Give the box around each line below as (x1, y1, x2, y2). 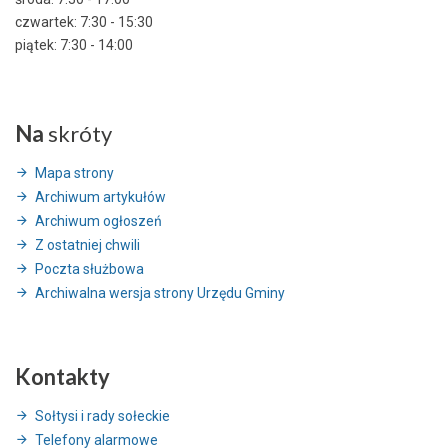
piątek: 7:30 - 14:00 (15, 36, 133, 53)
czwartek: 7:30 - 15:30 (15, 13, 153, 30)
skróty (44, 119, 112, 147)
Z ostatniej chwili (35, 236, 140, 253)
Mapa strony (35, 164, 114, 181)
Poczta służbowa (35, 260, 144, 277)
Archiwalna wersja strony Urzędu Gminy (35, 284, 285, 301)
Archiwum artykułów (35, 188, 166, 205)
